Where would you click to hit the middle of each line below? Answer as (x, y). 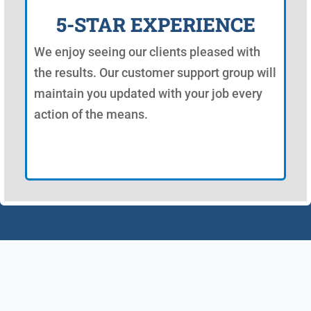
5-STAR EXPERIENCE (155, 24)
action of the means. (91, 114)
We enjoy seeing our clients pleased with (147, 51)
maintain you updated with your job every (148, 93)
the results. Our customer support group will (155, 72)
